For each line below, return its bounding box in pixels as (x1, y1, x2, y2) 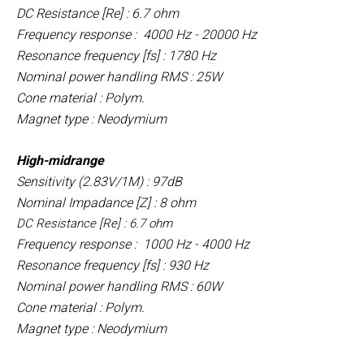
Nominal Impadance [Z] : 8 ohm (16, 194, 196, 210)
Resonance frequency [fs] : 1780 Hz (16, 47, 216, 63)
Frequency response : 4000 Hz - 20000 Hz (16, 26, 257, 42)
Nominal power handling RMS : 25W (16, 68, 222, 84)
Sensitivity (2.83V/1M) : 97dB (16, 173, 182, 189)
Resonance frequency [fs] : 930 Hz (16, 257, 209, 273)
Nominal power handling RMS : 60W (16, 278, 222, 294)
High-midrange (16, 152, 104, 168)
